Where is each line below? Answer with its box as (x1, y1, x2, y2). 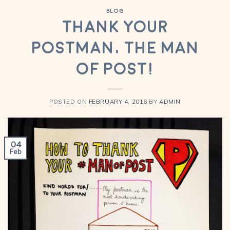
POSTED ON (49, 98, 89, 105)
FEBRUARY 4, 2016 (88, 98, 147, 105)
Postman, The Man (31, 40, 199, 57)
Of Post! (75, 61, 155, 79)
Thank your (62, 18, 168, 36)
